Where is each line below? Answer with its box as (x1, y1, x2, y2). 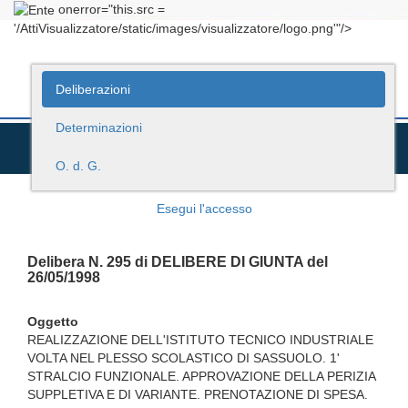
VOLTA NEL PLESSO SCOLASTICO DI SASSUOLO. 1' (27, 351, 340, 366)
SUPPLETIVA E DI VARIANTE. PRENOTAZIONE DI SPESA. (27, 387, 368, 403)
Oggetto (27, 314, 78, 330)
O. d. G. (55, 158, 101, 174)
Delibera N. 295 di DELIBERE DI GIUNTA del (27, 254, 328, 270)
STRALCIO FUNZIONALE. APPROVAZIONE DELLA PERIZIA (27, 369, 375, 384)
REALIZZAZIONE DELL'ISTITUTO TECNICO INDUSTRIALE (27, 332, 373, 348)
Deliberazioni (55, 82, 130, 97)
